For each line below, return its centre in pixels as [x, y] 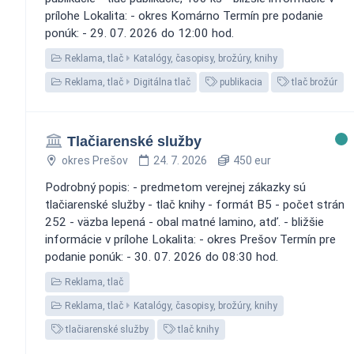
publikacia [240, 82]
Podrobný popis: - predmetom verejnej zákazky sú [175, 187]
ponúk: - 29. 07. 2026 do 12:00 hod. [139, 33]
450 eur [250, 160]
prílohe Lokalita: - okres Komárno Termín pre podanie [184, 15]
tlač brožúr [313, 82]
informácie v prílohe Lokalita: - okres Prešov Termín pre [190, 239]
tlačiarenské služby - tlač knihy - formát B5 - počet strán [195, 204]
